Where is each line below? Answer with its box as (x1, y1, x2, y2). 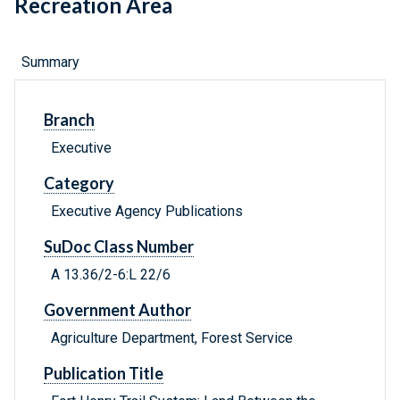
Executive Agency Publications (51, 203, 243, 221)
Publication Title (44, 363, 163, 384)
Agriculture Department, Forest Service (51, 329, 293, 347)
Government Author (44, 300, 191, 321)
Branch (44, 110, 95, 130)
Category (44, 173, 114, 194)
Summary (21, 54, 79, 71)
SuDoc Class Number (44, 237, 194, 257)
